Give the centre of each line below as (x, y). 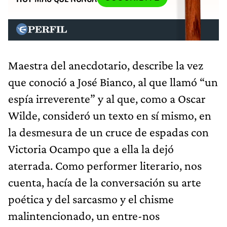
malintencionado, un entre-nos (84, 215)
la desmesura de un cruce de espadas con (108, 132)
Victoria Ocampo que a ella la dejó (91, 148)
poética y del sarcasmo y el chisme (91, 199)
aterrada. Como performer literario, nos (105, 165)
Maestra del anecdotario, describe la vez (106, 65)
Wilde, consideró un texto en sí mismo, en (110, 115)
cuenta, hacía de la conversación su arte (105, 182)
